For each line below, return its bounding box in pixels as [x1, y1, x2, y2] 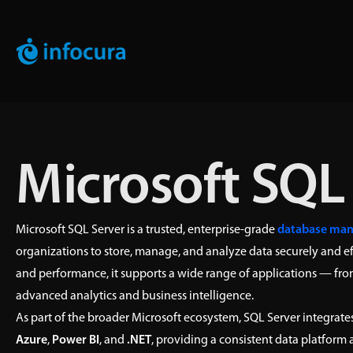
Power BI [52, 334, 99, 347]
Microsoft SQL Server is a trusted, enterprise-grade [16, 224, 277, 236]
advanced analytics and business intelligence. [16, 290, 254, 303]
